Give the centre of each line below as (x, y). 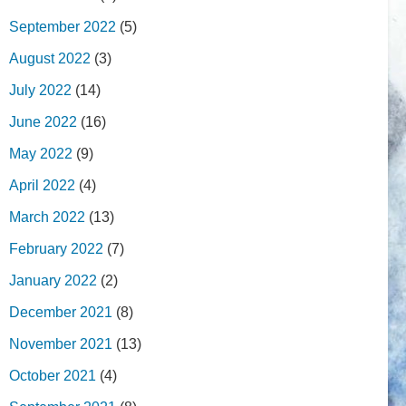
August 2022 (50, 58)
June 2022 (43, 121)
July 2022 (40, 90)
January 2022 (53, 280)
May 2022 (41, 153)
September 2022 (63, 26)
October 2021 (53, 375)
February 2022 (56, 248)
